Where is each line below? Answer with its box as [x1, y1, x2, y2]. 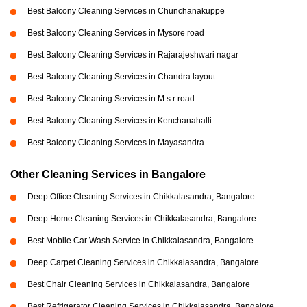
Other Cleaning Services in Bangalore [10, 169, 206, 181]
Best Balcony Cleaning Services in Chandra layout [27, 72, 215, 82]
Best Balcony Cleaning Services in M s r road [27, 94, 195, 104]
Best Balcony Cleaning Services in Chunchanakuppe [27, 6, 225, 16]
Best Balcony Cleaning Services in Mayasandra [27, 138, 204, 148]
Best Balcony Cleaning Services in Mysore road [27, 28, 204, 38]
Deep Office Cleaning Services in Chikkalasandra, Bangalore [27, 192, 255, 202]
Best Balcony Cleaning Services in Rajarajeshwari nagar [27, 50, 238, 60]
